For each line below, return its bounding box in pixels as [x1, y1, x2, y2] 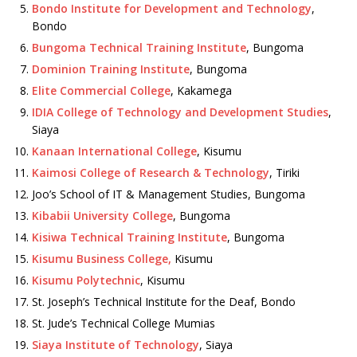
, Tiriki [269, 165, 300, 180]
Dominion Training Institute [32, 61, 190, 76]
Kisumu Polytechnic [32, 273, 140, 288]
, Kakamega [171, 83, 232, 98]
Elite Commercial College [32, 83, 171, 98]
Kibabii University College [32, 208, 173, 223]
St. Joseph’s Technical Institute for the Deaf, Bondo [32, 294, 296, 309]
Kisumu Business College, [32, 251, 171, 266]
